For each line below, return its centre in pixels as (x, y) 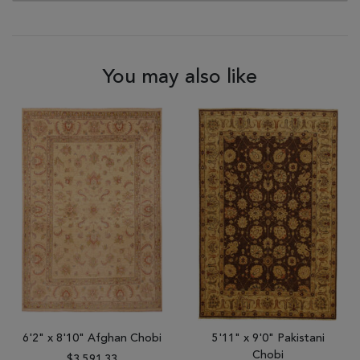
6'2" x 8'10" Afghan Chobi (92, 338)
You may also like (180, 78)
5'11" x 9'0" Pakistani (268, 338)
